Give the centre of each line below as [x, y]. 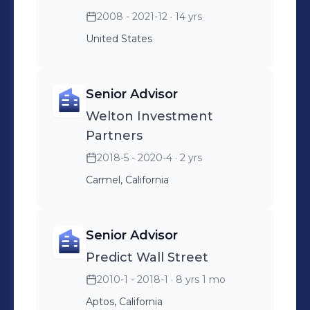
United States [119, 39]
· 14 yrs [185, 17]
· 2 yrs [187, 158]
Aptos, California [124, 302]
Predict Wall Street [147, 257]
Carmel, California [127, 180]
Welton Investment [149, 116]
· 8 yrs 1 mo [197, 280]
